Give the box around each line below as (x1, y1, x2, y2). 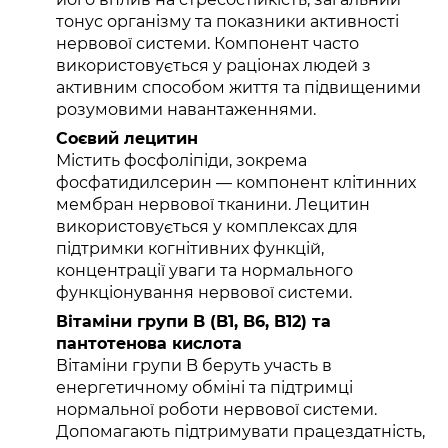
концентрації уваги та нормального (56, 261, 353, 281)
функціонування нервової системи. (56, 283, 352, 303)
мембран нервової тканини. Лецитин (56, 195, 370, 215)
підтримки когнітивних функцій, (56, 239, 324, 259)
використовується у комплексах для (56, 217, 358, 237)
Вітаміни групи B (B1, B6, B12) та (56, 312, 331, 332)
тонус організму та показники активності (56, 12, 399, 32)
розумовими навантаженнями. (56, 100, 316, 120)
